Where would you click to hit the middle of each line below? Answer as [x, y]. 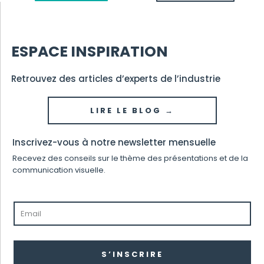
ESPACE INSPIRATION [90, 51]
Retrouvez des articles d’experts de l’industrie [116, 78]
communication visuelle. [59, 170]
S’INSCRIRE [132, 255]
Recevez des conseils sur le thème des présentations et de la [130, 158]
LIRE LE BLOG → [132, 110]
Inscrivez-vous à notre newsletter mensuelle [114, 142]
